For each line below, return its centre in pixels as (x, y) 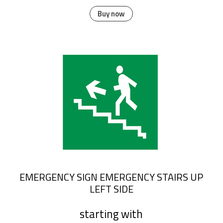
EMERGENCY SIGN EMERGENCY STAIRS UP (111, 177)
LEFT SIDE (111, 189)
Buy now (111, 13)
